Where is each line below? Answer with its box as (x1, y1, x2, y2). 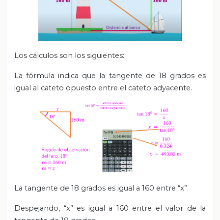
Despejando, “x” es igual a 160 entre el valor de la (14, 203, 206, 213)
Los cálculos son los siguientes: (14, 51, 124, 60)
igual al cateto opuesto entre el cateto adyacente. (14, 83, 192, 93)
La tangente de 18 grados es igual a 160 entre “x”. (14, 183, 189, 192)
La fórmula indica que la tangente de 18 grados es (14, 71, 206, 81)
